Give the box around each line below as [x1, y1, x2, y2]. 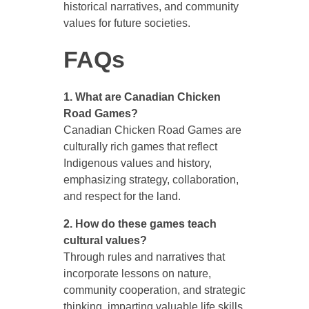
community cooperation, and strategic [63, 284, 246, 297]
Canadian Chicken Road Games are [63, 124, 241, 137]
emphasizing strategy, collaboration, [63, 174, 239, 186]
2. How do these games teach [63, 218, 217, 230]
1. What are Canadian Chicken [63, 91, 221, 103]
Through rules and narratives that [63, 251, 225, 263]
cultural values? [63, 235, 147, 247]
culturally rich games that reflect [63, 141, 217, 153]
